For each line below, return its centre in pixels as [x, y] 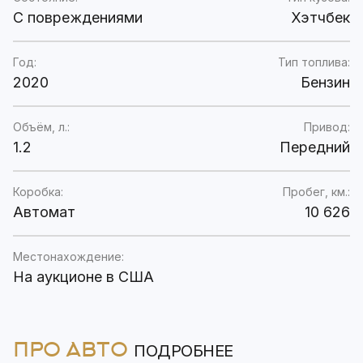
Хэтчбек [320, 18]
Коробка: [38, 192]
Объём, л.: [41, 127]
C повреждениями [78, 18]
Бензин [325, 83]
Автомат [44, 212]
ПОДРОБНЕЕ [184, 351]
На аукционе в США [83, 277]
